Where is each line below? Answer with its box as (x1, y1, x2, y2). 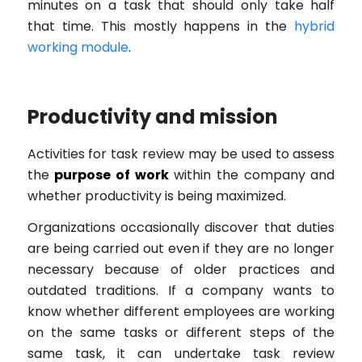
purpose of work (54, 165, 169, 184)
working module (27, 37, 128, 57)
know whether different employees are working (27, 302, 335, 322)
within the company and (168, 165, 335, 184)
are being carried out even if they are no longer (27, 239, 335, 259)
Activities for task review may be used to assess (27, 144, 335, 163)
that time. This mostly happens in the (27, 16, 295, 36)
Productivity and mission (27, 103, 278, 130)
